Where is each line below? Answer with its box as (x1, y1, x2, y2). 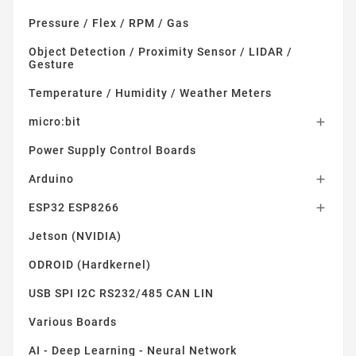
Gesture (29, 57, 75, 71)
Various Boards (29, 315, 117, 328)
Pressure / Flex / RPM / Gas (29, 16, 189, 29)
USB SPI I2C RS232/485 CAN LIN (29, 286, 214, 300)
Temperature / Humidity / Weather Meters (29, 86, 272, 99)
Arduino (29, 172, 74, 185)
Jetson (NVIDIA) (29, 229, 122, 242)
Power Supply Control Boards (29, 143, 196, 157)
